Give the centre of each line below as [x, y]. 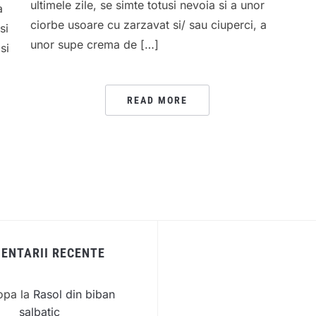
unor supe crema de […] [94, 45]
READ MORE [157, 101]
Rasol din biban [74, 294]
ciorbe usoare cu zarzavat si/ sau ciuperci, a [148, 25]
